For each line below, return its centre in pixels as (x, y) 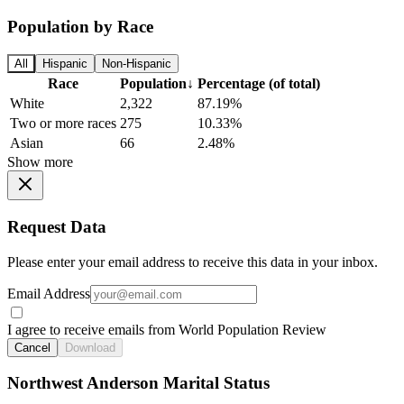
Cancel (32, 347)
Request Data (57, 226)
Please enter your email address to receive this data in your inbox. (193, 262)
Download (90, 347)
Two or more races (63, 124)
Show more (40, 162)
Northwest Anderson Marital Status (138, 383)
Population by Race (80, 27)
